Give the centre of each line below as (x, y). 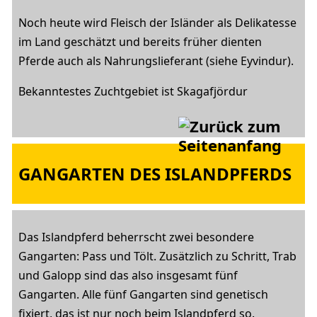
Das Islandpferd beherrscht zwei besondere (136, 237)
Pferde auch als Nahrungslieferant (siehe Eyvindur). (156, 61)
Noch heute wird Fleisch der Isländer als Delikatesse (157, 23)
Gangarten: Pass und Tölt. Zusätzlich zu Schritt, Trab (157, 256)
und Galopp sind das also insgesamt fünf (128, 275)
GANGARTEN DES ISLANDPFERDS (155, 173)
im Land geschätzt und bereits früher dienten (140, 42)
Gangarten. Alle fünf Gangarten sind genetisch (143, 294)
